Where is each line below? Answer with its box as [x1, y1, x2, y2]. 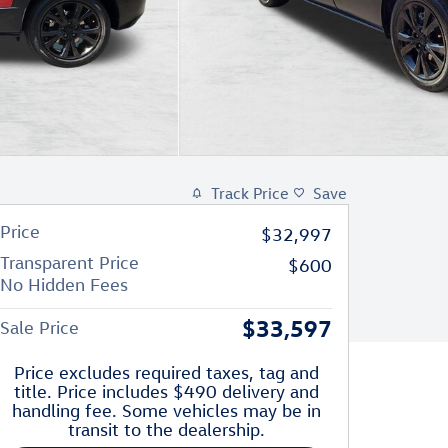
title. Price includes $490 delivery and [13, 381, 319, 402]
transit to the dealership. [67, 419, 265, 440]
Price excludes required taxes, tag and [13, 362, 319, 383]
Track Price [211, 183, 289, 203]
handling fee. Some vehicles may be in [11, 400, 321, 421]
